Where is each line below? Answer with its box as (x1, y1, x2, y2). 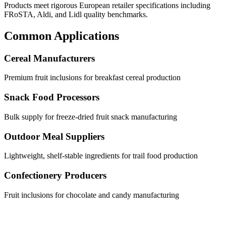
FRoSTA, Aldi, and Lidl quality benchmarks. (4, 10, 148, 19)
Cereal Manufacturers (4, 52, 95, 64)
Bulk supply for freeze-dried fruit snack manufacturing (4, 112, 177, 121)
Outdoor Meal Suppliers (4, 131, 104, 142)
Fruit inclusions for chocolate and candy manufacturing (4, 190, 179, 199)
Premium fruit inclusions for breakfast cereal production (4, 73, 181, 82)
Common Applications (4, 29, 119, 42)
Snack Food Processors (4, 92, 99, 103)
